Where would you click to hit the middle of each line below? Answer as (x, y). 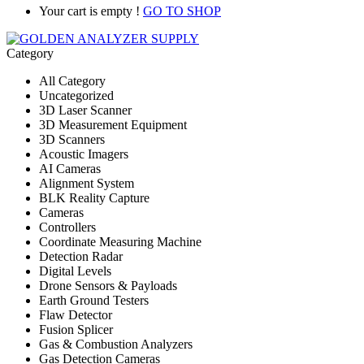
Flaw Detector (76, 314)
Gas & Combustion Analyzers (116, 344)
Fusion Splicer (76, 329)
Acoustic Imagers (84, 154)
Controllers (67, 227)
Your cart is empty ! (89, 11)
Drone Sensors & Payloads (108, 285)
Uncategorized (76, 95)
